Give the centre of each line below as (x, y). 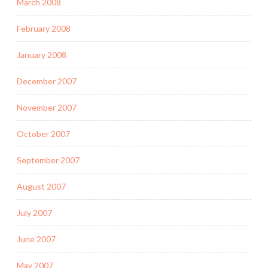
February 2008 (44, 28)
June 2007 (36, 239)
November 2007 (47, 107)
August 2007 (41, 186)
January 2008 (42, 54)
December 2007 (47, 81)
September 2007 (48, 160)
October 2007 (43, 133)
